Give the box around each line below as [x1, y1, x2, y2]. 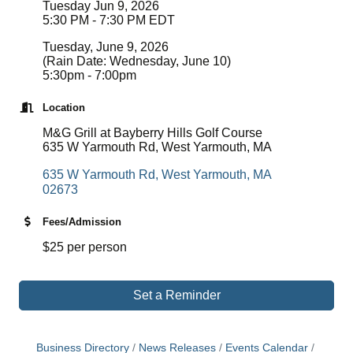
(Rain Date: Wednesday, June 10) [43, 54, 231, 68]
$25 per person [43, 240, 127, 254]
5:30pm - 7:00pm [43, 68, 136, 82]
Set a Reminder [132, 288, 221, 302]
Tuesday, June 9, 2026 [43, 39, 169, 54]
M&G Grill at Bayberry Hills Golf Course [43, 125, 262, 139]
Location [43, 101, 85, 113]
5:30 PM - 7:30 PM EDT [43, 13, 175, 27]
